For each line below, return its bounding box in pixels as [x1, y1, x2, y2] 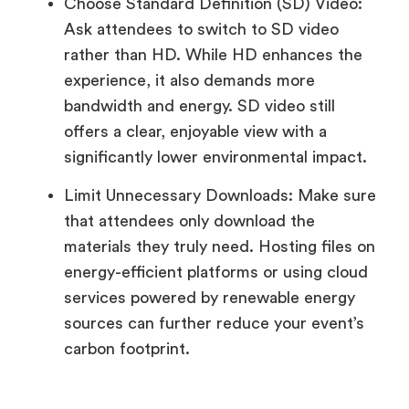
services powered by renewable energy [64, 289, 355, 307]
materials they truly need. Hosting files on [64, 238, 375, 256]
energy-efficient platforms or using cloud [64, 264, 368, 281]
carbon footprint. [64, 341, 190, 358]
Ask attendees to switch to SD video [64, 21, 339, 38]
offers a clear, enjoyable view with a [64, 123, 327, 141]
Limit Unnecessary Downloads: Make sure [64, 187, 376, 204]
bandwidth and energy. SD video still [64, 98, 335, 115]
